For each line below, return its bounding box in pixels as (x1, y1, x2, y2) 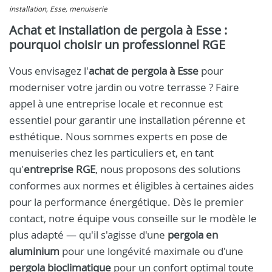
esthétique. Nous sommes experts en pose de (9, 129, 228, 143)
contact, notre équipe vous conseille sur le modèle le (9, 211, 257, 225)
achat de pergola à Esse (89, 64, 199, 78)
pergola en (168, 228, 218, 242)
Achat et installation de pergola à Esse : (9, 22, 227, 38)
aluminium (9, 244, 59, 258)
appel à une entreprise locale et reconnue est (9, 97, 223, 110)
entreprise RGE (24, 162, 95, 176)
